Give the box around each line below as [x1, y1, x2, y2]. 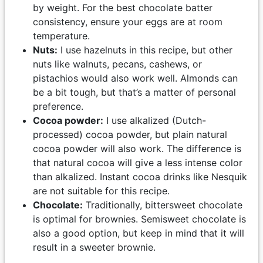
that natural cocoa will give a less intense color [33, 157, 242, 168]
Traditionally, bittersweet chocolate [83, 199, 242, 211]
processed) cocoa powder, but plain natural [33, 129, 227, 140]
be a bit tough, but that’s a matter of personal [33, 86, 236, 98]
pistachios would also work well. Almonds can [33, 72, 238, 84]
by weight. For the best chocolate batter [33, 2, 213, 14]
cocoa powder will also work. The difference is [33, 143, 241, 154]
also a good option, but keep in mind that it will [33, 227, 244, 239]
